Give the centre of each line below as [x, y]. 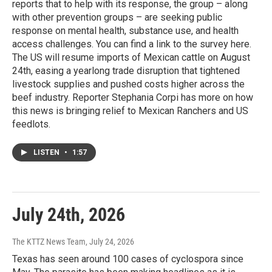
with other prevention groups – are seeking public [117, 18]
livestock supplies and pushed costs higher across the [128, 84]
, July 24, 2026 [110, 242]
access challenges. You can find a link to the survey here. [132, 44]
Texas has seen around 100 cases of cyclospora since [128, 259]
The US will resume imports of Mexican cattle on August [131, 58]
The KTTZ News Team [49, 242]
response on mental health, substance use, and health [125, 31]
